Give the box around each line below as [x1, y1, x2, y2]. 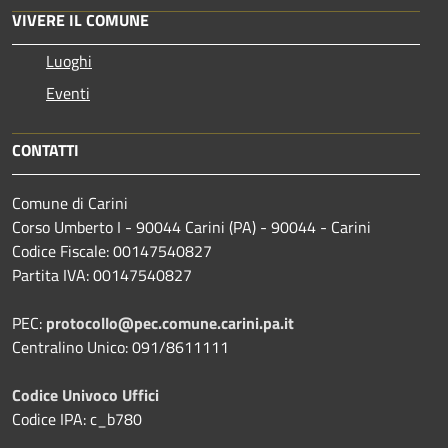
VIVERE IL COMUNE [12, 7, 149, 32]
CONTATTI [12, 137, 79, 162]
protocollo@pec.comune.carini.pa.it [46, 310, 294, 335]
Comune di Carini [12, 190, 128, 215]
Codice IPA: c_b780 [12, 406, 142, 431]
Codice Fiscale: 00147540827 [12, 238, 212, 263]
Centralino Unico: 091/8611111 [12, 334, 229, 359]
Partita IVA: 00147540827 [12, 262, 192, 287]
